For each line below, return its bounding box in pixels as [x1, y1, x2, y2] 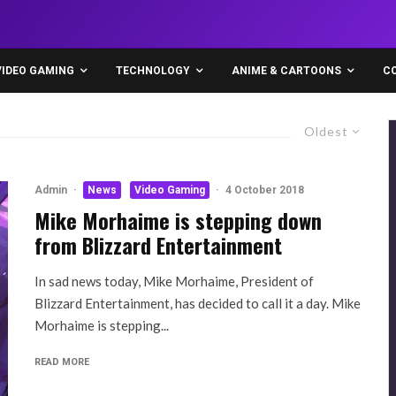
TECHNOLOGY [116, 65, 190, 77]
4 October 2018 [225, 184, 304, 196]
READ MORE [34, 356, 89, 368]
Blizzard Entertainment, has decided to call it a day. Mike [34, 295, 361, 311]
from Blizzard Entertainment [34, 229, 282, 261]
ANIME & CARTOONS [232, 65, 341, 77]
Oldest [304, 124, 348, 139]
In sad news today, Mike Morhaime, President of [34, 273, 314, 289]
